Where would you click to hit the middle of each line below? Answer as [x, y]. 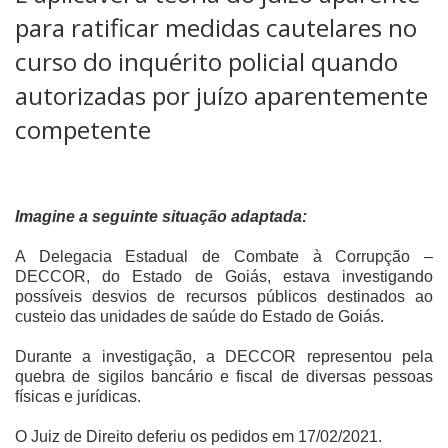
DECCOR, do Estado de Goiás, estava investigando [224, 277]
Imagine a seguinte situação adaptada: [161, 217]
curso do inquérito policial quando [206, 62]
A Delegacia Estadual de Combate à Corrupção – [224, 257]
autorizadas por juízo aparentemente [221, 96]
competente [83, 130]
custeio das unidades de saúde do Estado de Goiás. [199, 317]
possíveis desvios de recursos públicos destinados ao [224, 297]
